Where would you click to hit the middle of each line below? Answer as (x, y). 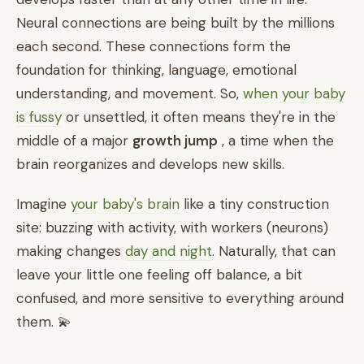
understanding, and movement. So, (130, 93)
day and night (169, 251)
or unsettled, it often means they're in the (199, 117)
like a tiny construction (254, 204)
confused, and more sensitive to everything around (180, 298)
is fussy (39, 117)
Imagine (43, 204)
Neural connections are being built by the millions (175, 23)
